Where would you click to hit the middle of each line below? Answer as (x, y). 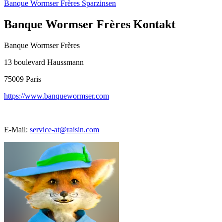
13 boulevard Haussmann (44, 62)
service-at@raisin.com (64, 129)
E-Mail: (16, 129)
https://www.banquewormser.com (56, 96)
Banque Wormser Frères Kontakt (90, 24)
